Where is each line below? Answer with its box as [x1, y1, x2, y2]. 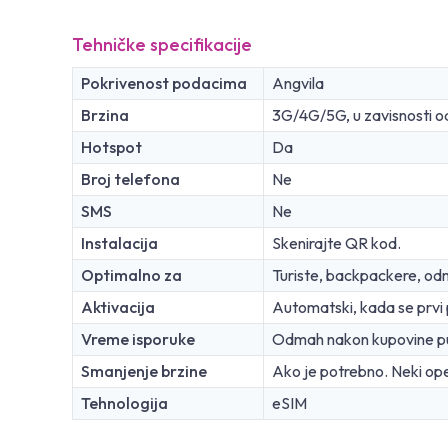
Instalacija [81, 232, 158, 253]
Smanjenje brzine [81, 360, 207, 381]
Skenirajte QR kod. [272, 232, 401, 253]
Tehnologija [81, 392, 168, 413]
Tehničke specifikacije [72, 32, 252, 56]
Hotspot [81, 136, 142, 157]
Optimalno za [81, 264, 182, 285]
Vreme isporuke [81, 328, 195, 349]
